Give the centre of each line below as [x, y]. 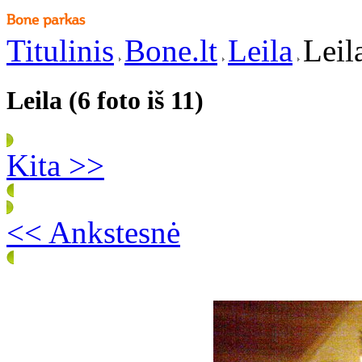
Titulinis [60, 51]
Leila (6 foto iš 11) [105, 101]
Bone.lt [171, 51]
